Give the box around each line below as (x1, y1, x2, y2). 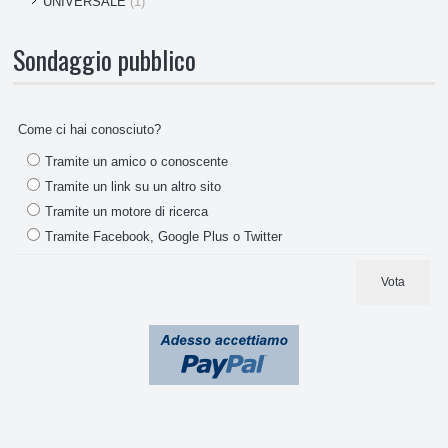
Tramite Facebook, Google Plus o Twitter (45, 228, 283, 244)
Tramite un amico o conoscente (45, 153, 229, 169)
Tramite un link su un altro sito (45, 178, 222, 194)
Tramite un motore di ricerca (45, 203, 209, 219)
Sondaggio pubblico (13, 39, 197, 79)
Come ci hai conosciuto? (18, 121, 162, 137)
